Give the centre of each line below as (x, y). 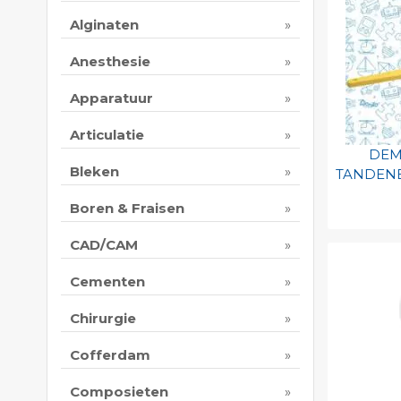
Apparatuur (111, 98)
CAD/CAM (104, 245)
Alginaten (104, 25)
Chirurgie (103, 319)
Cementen (107, 282)
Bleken (94, 172)
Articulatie (107, 135)
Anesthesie (110, 62)
